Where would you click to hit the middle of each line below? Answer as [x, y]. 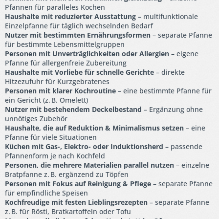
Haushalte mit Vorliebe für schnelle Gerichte [79, 72]
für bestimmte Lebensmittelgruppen [65, 44]
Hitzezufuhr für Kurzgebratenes [57, 82]
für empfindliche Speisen [46, 193]
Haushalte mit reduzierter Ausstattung [70, 17]
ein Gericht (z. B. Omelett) [46, 100]
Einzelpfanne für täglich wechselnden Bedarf [79, 26]
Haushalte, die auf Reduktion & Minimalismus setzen [94, 128]
